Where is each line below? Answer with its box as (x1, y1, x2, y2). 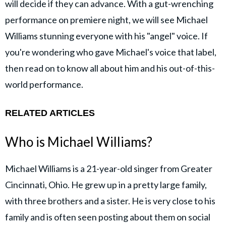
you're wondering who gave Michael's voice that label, (5, 46, 216, 58)
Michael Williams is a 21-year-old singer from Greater (5, 163, 212, 175)
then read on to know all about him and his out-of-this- (5, 62, 215, 74)
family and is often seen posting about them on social (5, 211, 210, 223)
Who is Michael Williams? (5, 133, 152, 150)
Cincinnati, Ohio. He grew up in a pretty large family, (5, 179, 207, 191)
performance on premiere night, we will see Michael (5, 14, 208, 25)
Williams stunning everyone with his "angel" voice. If (5, 30, 208, 41)
